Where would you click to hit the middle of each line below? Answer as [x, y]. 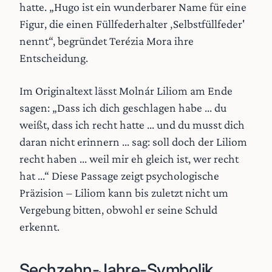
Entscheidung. [54, 57]
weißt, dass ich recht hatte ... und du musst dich [132, 125]
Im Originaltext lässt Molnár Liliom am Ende [126, 91]
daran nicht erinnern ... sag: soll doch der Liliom [133, 142]
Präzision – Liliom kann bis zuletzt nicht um [124, 193]
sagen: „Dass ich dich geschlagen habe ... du [123, 108]
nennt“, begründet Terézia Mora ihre [107, 40]
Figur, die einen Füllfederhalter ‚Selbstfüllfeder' [132, 23]
